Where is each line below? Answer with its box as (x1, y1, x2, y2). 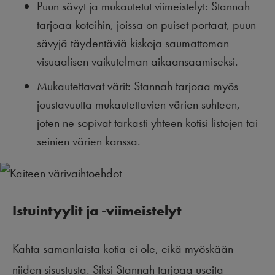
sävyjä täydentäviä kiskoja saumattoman (37, 35, 229, 52)
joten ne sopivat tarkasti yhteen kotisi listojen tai (37, 115, 258, 131)
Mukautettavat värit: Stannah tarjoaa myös (37, 78, 238, 95)
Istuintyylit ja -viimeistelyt (12, 202, 182, 220)
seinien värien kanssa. (37, 133, 141, 150)
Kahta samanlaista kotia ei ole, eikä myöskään (12, 241, 233, 257)
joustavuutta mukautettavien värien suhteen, (37, 96, 240, 113)
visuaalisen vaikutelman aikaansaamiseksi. (37, 53, 238, 70)
